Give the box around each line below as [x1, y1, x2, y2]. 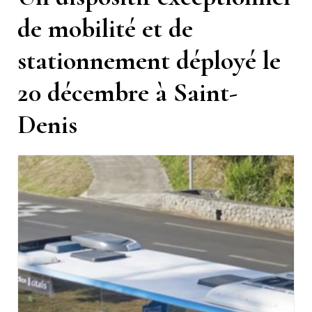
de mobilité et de [17, 12, 193, 45]
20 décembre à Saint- [17, 76, 237, 109]
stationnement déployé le [17, 44, 281, 77]
